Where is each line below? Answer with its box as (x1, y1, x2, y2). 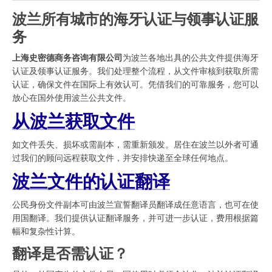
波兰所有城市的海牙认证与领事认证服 (12, 8, 259, 29)
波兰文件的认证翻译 (12, 168, 171, 193)
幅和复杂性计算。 (12, 225, 80, 237)
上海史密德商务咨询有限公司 (12, 51, 123, 63)
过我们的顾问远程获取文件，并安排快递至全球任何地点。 (12, 151, 233, 163)
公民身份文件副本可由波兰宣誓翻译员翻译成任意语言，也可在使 (12, 198, 259, 210)
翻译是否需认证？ (12, 242, 129, 263)
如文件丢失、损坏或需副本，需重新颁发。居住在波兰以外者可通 (12, 138, 259, 150)
